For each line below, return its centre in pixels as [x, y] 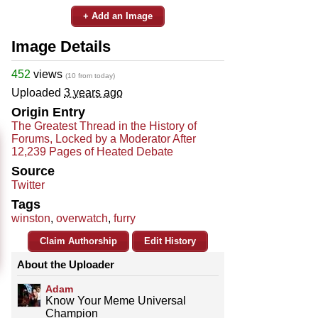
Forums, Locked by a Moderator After [104, 138]
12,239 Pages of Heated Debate [92, 151]
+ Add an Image [118, 16]
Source [33, 171]
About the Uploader [66, 264]
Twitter [28, 185]
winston [31, 218]
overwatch [82, 218]
